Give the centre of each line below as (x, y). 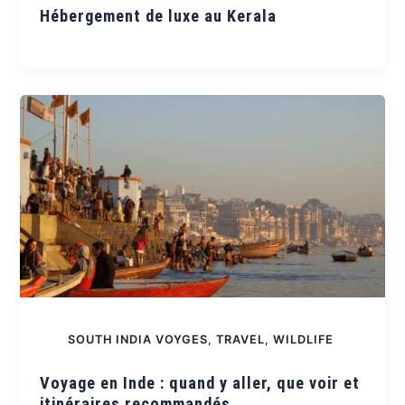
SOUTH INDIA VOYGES (137, 339)
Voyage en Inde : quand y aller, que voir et (200, 383)
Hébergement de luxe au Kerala (159, 15)
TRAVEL (240, 339)
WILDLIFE (303, 339)
